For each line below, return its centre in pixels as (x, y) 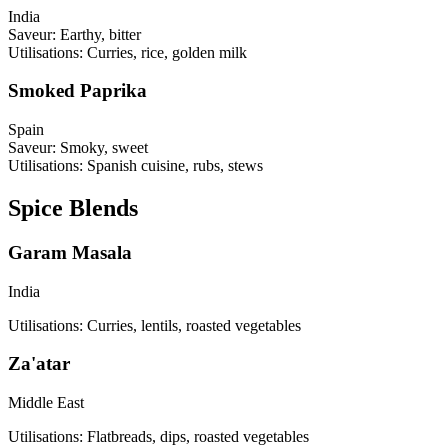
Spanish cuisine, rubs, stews (175, 165)
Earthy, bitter (100, 34)
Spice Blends (73, 207)
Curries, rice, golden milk (167, 52)
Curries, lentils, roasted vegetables (194, 325)
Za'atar (39, 364)
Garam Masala (70, 252)
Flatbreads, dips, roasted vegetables (198, 436)
